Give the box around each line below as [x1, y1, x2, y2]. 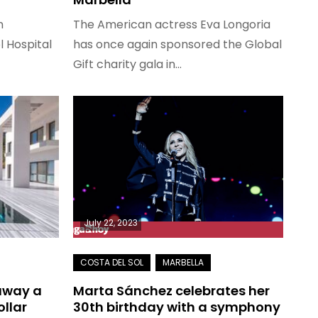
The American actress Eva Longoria [72, 16, 270, 33]
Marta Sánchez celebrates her [72, 282, 270, 300]
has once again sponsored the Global [72, 36, 282, 53]
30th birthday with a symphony [72, 298, 280, 316]
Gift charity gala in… [72, 56, 182, 72]
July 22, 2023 [83, 216, 138, 229]
